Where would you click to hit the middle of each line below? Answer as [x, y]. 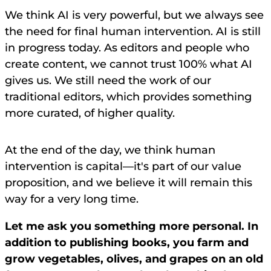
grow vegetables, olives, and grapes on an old [134, 259]
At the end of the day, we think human [110, 150]
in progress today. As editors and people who [127, 48]
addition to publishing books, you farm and [127, 243]
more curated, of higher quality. [90, 113]
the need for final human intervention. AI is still [133, 32]
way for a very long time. [72, 199]
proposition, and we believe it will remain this [129, 183]
